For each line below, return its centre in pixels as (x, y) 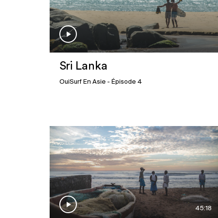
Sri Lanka (83, 66)
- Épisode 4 (124, 82)
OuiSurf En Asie (82, 82)
